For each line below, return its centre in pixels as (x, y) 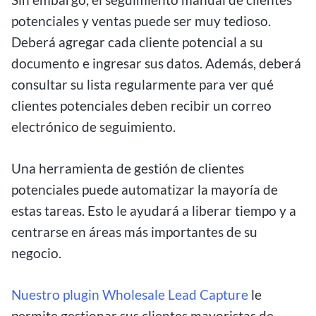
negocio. (38, 253)
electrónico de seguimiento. (93, 127)
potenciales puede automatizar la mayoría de (145, 189)
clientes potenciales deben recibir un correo (141, 106)
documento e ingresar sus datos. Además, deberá (156, 63)
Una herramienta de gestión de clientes (128, 168)
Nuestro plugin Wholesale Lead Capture (130, 294)
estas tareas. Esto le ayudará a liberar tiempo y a (154, 210)
